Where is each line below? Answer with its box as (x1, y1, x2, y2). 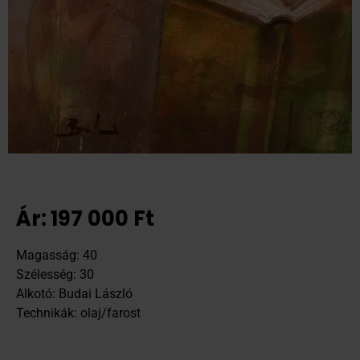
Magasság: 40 (16, 247, 97, 264)
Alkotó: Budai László (16, 286, 133, 302)
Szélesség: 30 (16, 267, 94, 283)
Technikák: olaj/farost (16, 305, 141, 321)
